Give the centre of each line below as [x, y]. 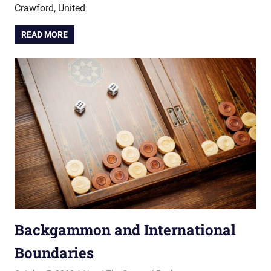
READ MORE [45, 35]
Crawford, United [50, 8]
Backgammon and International [125, 230]
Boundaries [54, 253]
